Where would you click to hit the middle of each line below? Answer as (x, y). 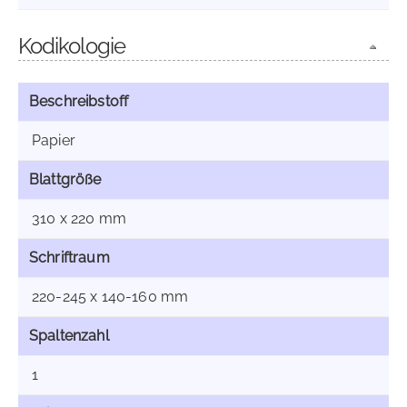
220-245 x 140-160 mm (110, 297)
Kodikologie (72, 46)
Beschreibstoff (79, 101)
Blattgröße (65, 179)
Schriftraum (69, 258)
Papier (54, 140)
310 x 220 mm (79, 218)
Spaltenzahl (69, 336)
